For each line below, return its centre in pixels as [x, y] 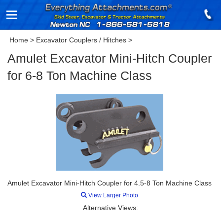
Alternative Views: [110, 208]
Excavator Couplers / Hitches [81, 40]
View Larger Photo [112, 195]
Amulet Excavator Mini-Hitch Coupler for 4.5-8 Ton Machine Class [110, 183]
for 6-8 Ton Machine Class [80, 76]
